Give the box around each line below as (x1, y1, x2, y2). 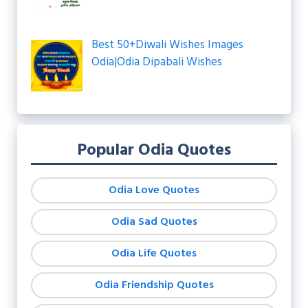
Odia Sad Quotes (111, 212, 197, 231)
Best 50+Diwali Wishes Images (91, 35, 243, 54)
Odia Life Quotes (111, 244, 197, 263)
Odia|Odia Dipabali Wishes (91, 52, 222, 71)
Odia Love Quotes (109, 181, 199, 199)
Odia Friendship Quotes (94, 276, 214, 294)
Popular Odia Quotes (77, 137, 231, 164)
